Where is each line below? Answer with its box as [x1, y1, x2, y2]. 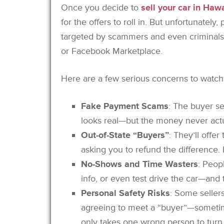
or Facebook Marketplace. [61, 45, 162, 56]
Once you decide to [61, 1, 141, 13]
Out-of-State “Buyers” [81, 129, 169, 140]
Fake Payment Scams [81, 100, 168, 111]
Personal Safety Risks [81, 187, 170, 198]
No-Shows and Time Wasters [81, 158, 198, 169]
